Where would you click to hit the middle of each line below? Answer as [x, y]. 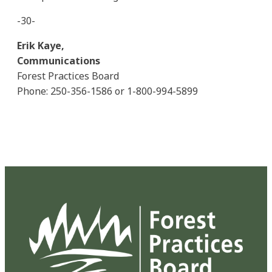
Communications [60, 60]
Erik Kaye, [41, 45]
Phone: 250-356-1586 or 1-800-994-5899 [107, 91]
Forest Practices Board [68, 76]
